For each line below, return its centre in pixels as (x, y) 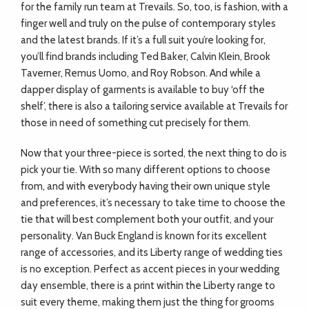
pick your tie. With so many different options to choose (146, 170)
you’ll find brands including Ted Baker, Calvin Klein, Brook (146, 57)
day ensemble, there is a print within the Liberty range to (148, 286)
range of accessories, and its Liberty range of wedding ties (152, 252)
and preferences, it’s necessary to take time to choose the (153, 203)
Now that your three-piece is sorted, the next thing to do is (154, 153)
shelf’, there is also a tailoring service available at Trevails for (154, 106)
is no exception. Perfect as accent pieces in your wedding (150, 269)
